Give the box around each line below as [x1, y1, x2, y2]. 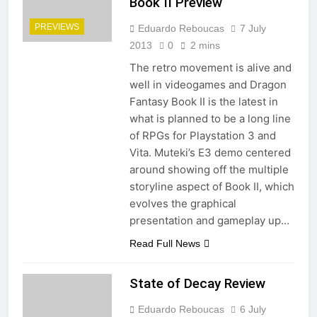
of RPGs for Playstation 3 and [129, 128, 276, 142]
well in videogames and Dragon [129, 77, 287, 91]
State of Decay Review [129, 275, 265, 292]
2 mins [190, 39, 220, 51]
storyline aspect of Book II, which [129, 179, 294, 193]
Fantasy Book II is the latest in [129, 94, 278, 108]
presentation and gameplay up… [129, 213, 289, 227]
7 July [239, 22, 266, 34]
